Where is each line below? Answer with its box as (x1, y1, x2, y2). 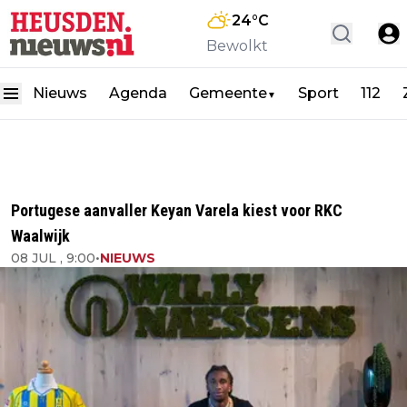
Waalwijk (11, 226, 70, 245)
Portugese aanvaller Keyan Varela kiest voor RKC (11, 201, 342, 220)
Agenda (109, 84, 167, 102)
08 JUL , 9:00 (11, 250, 95, 266)
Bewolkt (205, 36, 268, 55)
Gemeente (189, 84, 267, 102)
